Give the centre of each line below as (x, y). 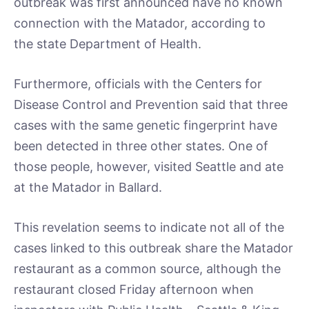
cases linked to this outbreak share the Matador (153, 248)
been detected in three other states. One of (141, 146)
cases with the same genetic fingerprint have (146, 125)
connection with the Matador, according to (140, 23)
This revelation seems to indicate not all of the (149, 227)
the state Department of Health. (108, 44)
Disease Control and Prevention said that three (151, 104)
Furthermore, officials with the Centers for (138, 83)
